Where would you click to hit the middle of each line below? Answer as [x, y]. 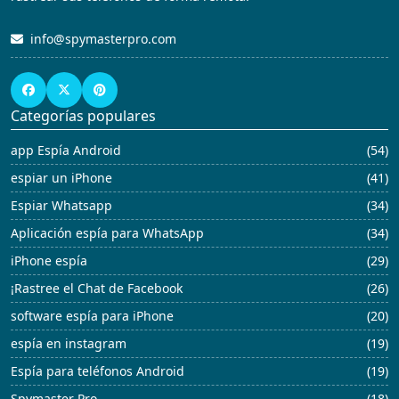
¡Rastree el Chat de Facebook [97, 289]
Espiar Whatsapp [61, 206]
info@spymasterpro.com [103, 39]
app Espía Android [66, 151]
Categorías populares [83, 116]
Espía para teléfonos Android [98, 371]
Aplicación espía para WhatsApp [107, 233]
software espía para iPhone [92, 316]
